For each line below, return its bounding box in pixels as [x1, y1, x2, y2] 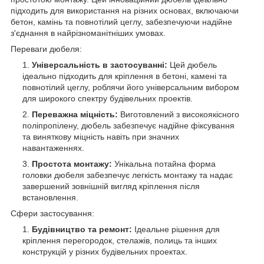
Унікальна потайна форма [112, 159, 216, 169]
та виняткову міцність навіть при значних [22, 132, 179, 142]
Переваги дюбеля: [11, 44, 82, 54]
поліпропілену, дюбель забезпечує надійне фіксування [22, 121, 235, 131]
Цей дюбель [167, 60, 217, 70]
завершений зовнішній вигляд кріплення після [22, 181, 200, 192]
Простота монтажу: [32, 159, 112, 169]
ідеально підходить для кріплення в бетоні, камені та [22, 71, 227, 81]
